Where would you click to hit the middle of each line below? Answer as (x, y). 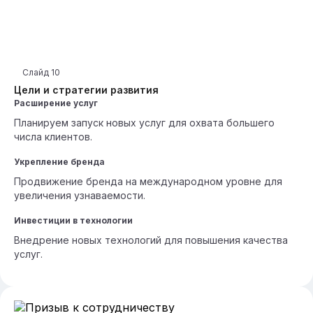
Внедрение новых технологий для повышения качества (151, 240)
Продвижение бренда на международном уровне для (148, 181)
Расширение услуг (56, 103)
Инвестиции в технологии (73, 220)
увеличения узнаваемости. (80, 195)
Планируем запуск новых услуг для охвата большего (144, 123)
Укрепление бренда (59, 162)
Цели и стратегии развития (86, 90)
